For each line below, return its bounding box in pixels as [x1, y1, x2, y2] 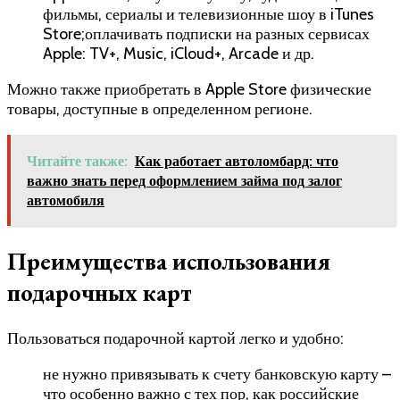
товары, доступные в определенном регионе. [7, 98, 312, 119]
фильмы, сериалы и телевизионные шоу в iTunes [43, 4, 374, 24]
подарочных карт [7, 277, 192, 309]
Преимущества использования [7, 246, 330, 278]
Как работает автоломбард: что [135, 152, 338, 170]
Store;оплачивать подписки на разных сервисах [43, 23, 370, 44]
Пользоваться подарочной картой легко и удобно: [7, 328, 344, 348]
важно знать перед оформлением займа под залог [27, 171, 342, 189]
